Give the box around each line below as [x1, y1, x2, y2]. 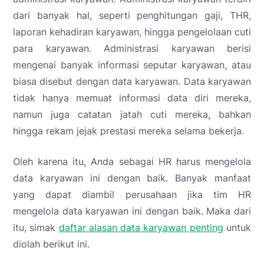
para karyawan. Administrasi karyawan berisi [13, 42, 251, 55]
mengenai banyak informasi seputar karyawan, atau [13, 59, 251, 71]
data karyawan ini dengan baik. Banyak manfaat [13, 172, 251, 184]
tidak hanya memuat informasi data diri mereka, [13, 92, 251, 104]
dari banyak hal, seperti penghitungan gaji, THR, [13, 9, 251, 22]
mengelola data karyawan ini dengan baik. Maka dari [13, 205, 251, 217]
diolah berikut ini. [13, 238, 90, 250]
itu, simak [13, 222, 59, 234]
